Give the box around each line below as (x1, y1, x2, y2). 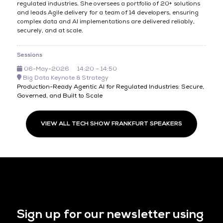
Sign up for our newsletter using (16, 207, 204, 222)
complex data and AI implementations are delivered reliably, (16, 18, 195, 25)
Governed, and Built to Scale (16, 92, 103, 100)
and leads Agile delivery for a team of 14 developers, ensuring (16, 9, 199, 16)
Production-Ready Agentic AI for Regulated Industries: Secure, (16, 83, 204, 91)
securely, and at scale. (16, 27, 83, 34)
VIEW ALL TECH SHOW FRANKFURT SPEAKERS (40, 120, 182, 127)
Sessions (16, 51, 42, 59)
